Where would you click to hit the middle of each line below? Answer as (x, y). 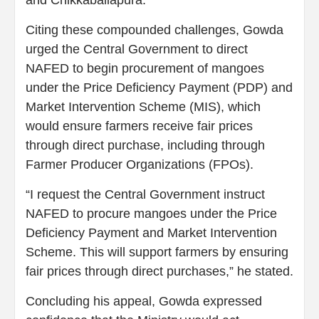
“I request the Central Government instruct (145, 194)
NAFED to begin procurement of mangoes (145, 68)
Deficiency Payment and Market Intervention (151, 232)
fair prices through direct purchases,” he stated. (159, 271)
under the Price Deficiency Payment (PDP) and (159, 87)
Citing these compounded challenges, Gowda (155, 30)
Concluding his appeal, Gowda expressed (144, 301)
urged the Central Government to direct (137, 49)
